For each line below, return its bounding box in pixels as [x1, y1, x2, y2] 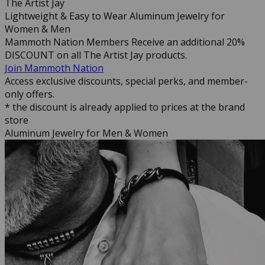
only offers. [5, 88, 54, 101]
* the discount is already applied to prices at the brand [5, 101, 245, 114]
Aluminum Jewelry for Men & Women [5, 127, 168, 140]
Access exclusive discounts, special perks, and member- [5, 75, 248, 88]
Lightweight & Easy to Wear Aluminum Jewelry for [5, 9, 225, 22]
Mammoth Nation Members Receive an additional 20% [5, 35, 245, 49]
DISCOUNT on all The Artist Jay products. [5, 49, 187, 62]
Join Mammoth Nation [5, 62, 104, 75]
